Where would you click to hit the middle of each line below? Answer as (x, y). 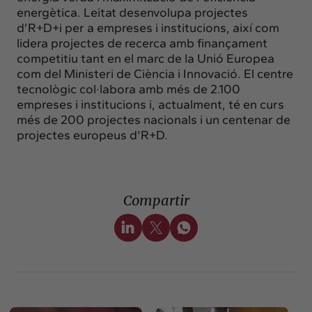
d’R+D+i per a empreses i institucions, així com (148, 28)
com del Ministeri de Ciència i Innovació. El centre (155, 73)
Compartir (156, 200)
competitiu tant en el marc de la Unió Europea (146, 58)
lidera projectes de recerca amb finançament (142, 43)
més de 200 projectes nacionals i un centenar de (154, 119)
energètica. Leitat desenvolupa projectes (132, 12)
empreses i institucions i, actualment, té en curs (150, 104)
